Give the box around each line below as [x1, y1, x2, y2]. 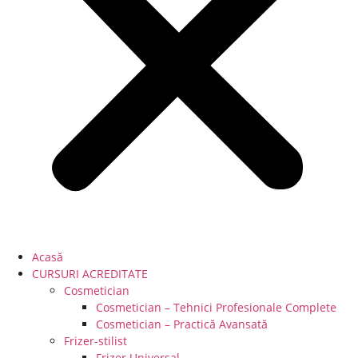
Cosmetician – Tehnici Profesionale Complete [96, 300, 336, 315]
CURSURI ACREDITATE [32, 266, 148, 281]
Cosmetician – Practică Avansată [96, 316, 268, 332]
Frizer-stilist [64, 333, 127, 348]
